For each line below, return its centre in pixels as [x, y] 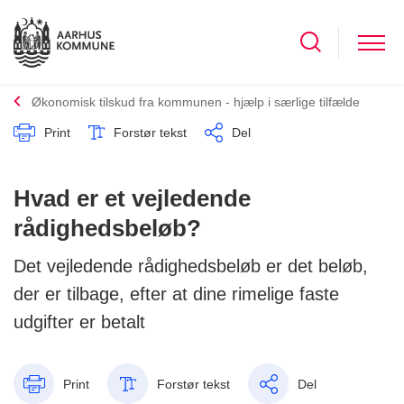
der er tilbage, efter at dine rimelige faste [176, 294]
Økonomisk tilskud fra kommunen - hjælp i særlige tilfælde [196, 102]
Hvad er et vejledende [132, 199]
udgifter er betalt [79, 322]
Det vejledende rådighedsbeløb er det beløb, [191, 266]
